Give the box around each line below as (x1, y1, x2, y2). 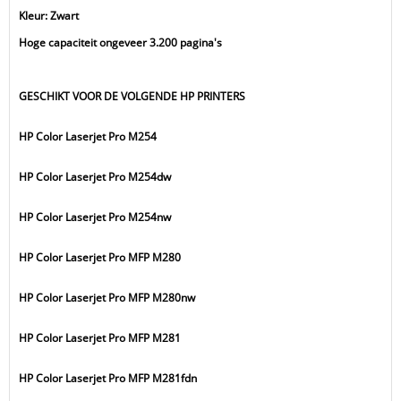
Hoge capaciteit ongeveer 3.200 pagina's (19, 35, 222, 50)
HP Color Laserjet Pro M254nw (19, 209, 171, 225)
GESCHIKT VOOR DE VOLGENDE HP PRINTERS (19, 89, 245, 104)
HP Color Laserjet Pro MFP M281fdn (19, 371, 197, 386)
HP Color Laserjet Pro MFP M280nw (19, 290, 195, 305)
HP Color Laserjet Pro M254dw (19, 169, 171, 184)
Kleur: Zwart (19, 8, 79, 23)
